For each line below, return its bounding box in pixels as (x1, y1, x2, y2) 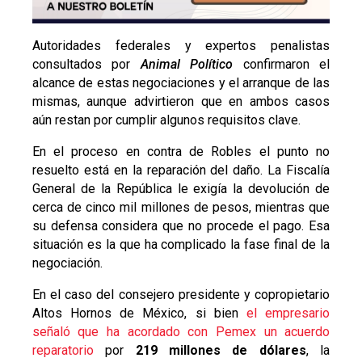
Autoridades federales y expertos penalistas (32, 37, 330, 53)
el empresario (246, 305, 330, 321)
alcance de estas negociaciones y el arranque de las (32, 74, 330, 90)
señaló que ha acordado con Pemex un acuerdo (32, 323, 330, 339)
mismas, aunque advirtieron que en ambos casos (32, 93, 330, 109)
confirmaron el (233, 56, 330, 72)
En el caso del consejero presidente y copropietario (32, 286, 330, 302)
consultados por (32, 56, 141, 72)
